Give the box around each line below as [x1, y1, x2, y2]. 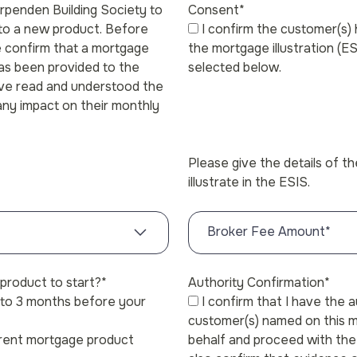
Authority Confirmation [187, 274, 324, 291]
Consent [187, 2, 239, 18]
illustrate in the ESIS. [187, 174, 310, 190]
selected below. [187, 59, 281, 76]
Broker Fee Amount [206, 223, 325, 240]
